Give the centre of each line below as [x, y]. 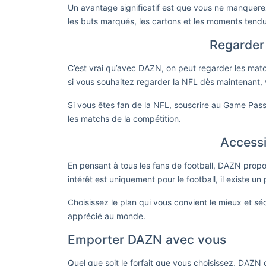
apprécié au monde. [107, 216]
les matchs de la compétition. [124, 118]
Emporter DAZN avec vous [147, 240]
